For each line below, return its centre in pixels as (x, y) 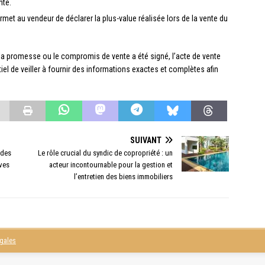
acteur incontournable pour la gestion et (111, 165)
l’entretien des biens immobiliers (124, 177)
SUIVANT (146, 140)
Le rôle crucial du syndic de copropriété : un (106, 153)
